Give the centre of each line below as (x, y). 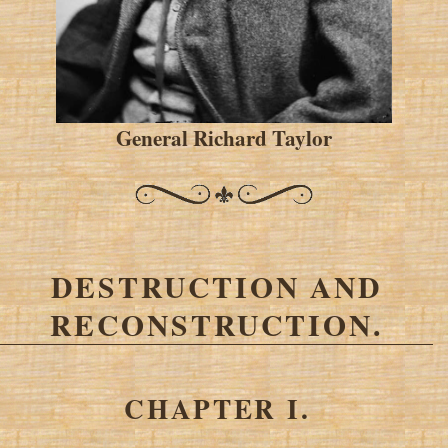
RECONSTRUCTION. (216, 324)
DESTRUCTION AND (216, 286)
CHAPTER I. (217, 408)
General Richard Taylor (224, 137)
